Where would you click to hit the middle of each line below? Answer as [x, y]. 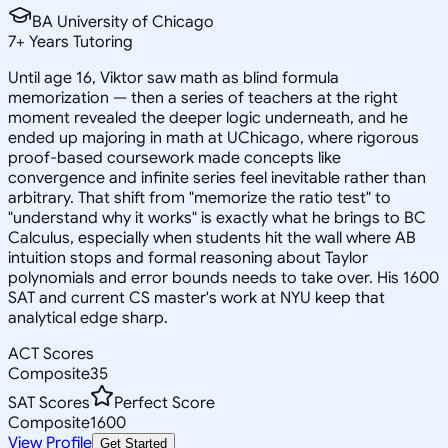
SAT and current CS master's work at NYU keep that [196, 297]
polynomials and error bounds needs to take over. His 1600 [223, 277]
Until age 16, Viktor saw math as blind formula [173, 77]
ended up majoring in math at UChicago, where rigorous [213, 137]
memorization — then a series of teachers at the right [203, 97]
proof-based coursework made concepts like [174, 157]
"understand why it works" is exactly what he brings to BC [217, 217]
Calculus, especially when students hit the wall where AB [212, 237]
